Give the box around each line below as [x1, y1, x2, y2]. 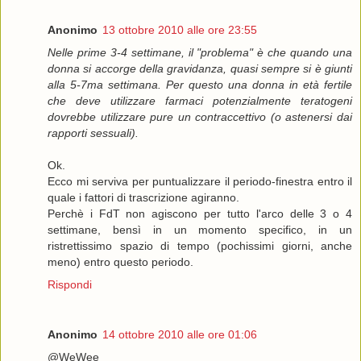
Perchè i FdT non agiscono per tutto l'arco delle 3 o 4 [48, 207, 352, 221]
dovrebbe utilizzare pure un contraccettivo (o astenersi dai [48, 110, 352, 124]
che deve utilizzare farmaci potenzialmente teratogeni [48, 94, 352, 108]
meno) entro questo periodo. [48, 255, 193, 269]
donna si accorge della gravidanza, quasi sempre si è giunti [48, 62, 352, 76]
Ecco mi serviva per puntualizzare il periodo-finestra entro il [48, 175, 352, 189]
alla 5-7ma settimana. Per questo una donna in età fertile [48, 78, 352, 92]
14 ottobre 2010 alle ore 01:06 [102, 328, 257, 342]
